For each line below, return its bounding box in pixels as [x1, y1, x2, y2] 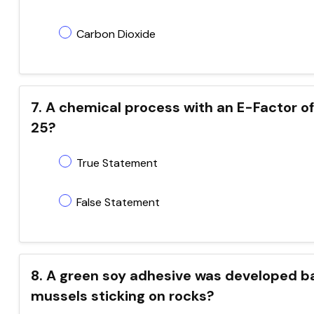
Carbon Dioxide [76, 27, 156, 41]
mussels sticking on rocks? [31, 287, 214, 305]
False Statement [76, 195, 160, 210]
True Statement [76, 156, 158, 170]
